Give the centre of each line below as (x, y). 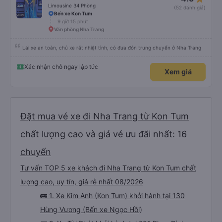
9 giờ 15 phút (73, 21)
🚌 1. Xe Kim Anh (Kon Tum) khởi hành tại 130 (112, 195)
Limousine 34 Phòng (72, 5)
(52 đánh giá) (190, 7)
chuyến (36, 152)
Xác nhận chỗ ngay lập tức (61, 67)
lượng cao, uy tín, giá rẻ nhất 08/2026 (82, 182)
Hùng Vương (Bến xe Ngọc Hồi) (91, 209)
